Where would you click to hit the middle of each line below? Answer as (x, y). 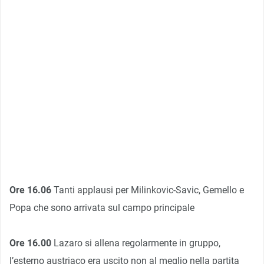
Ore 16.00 (32, 243)
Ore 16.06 (30, 190)
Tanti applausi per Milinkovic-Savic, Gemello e (148, 190)
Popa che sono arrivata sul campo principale (102, 207)
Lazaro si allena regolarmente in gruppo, (137, 243)
